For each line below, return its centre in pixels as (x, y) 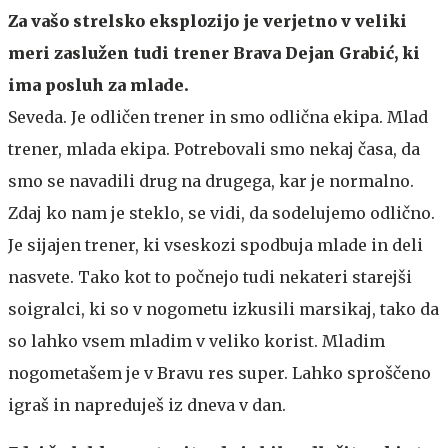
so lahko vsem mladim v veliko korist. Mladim (196, 340)
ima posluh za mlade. (98, 84)
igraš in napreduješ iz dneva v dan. (147, 404)
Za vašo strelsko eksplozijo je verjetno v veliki (207, 20)
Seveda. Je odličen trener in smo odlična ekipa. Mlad (218, 116)
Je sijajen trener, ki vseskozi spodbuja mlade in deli (215, 244)
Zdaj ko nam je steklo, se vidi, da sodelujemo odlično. (221, 212)
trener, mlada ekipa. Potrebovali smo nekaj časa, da (214, 148)
